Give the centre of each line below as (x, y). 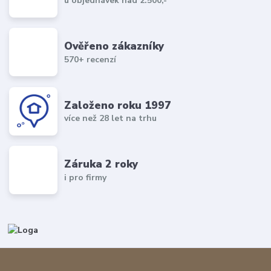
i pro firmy (86, 177)
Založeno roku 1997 (118, 105)
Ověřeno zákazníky (114, 46)
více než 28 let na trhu (111, 119)
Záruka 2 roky (101, 164)
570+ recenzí (90, 59)
